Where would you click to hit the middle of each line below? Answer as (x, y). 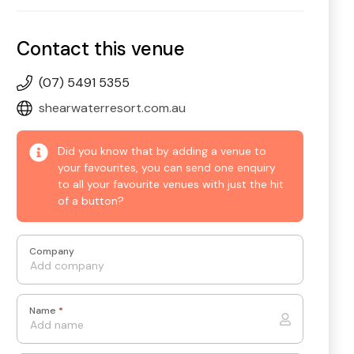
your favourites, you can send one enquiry (167, 168)
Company (52, 251)
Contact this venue (101, 49)
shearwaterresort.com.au (113, 108)
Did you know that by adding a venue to (162, 151)
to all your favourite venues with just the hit (171, 185)
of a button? (91, 201)
